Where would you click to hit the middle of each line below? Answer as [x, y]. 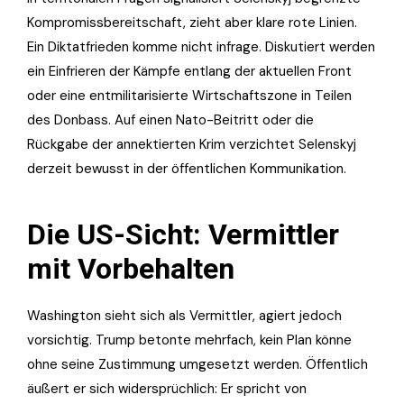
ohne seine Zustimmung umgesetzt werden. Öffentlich [197, 365]
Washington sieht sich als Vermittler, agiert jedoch [184, 316]
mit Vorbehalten [131, 269]
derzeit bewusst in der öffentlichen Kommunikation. [187, 169]
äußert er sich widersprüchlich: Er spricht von [167, 389]
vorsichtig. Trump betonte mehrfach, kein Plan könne [189, 340]
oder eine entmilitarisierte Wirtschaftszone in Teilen [189, 96]
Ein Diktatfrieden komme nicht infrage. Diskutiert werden [201, 47]
